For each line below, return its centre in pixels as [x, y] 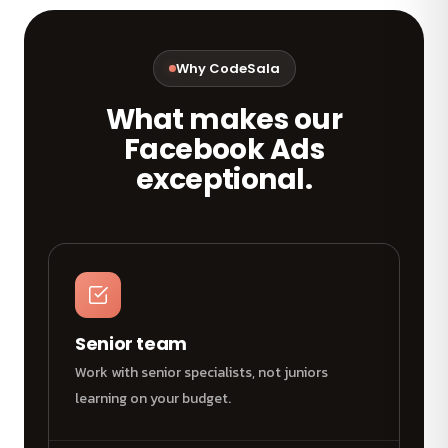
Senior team [131, 344]
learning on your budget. [153, 399]
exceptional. [224, 180]
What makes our [224, 120]
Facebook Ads [224, 150]
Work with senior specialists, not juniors [201, 373]
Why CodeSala [227, 69]
